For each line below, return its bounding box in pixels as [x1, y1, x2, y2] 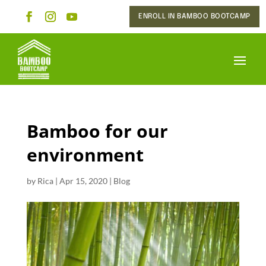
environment [26, 142, 144, 167]
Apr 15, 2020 [59, 176, 107, 186]
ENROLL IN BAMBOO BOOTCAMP [138, 13, 251, 20]
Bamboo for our [26, 119, 168, 143]
